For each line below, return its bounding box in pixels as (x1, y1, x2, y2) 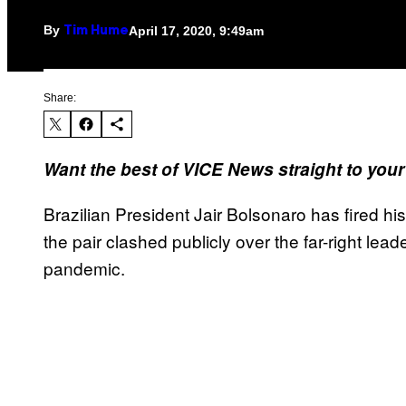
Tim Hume (63, 25, 129, 38)
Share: (43, 92, 76, 105)
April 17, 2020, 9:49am (129, 23, 264, 38)
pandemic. (43, 256, 125, 281)
